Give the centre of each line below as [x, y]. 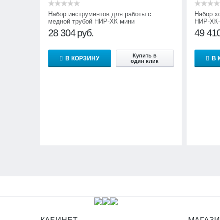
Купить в [145, 55]
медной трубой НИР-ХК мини [91, 21]
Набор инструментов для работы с [100, 14]
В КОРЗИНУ [82, 58]
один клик [145, 61]
